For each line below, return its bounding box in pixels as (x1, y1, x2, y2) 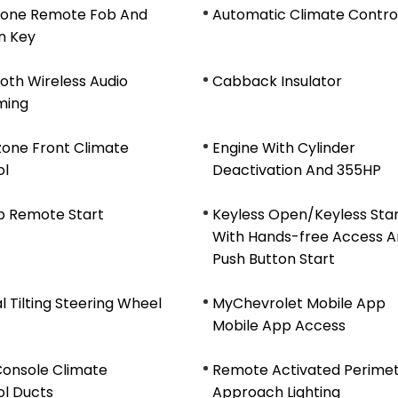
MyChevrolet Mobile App (212, 293, 386, 314)
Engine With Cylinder (212, 138, 355, 158)
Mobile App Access (212, 315, 346, 336)
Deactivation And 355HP (212, 160, 381, 180)
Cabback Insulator (212, 71, 342, 92)
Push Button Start (212, 249, 335, 269)
